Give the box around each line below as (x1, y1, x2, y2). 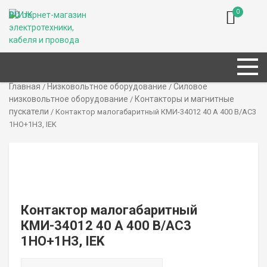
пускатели (9, 107, 49, 116)
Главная (9, 82, 41, 91)
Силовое (173, 82, 207, 91)
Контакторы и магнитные (135, 94, 234, 104)
